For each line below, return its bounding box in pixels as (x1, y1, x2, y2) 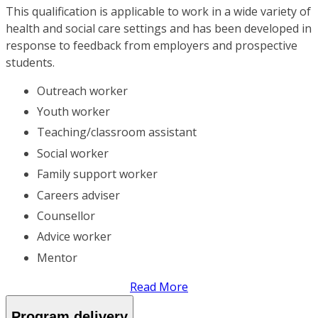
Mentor (37, 249, 77, 265)
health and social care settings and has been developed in (6, 20, 312, 36)
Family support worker (37, 166, 158, 182)
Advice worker (37, 229, 111, 245)
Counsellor (37, 208, 95, 224)
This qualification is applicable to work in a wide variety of (6, 3, 311, 19)
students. (6, 54, 55, 70)
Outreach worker (37, 82, 128, 99)
